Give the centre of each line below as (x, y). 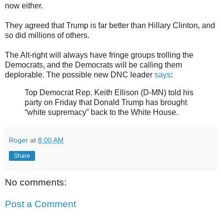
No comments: (36, 183)
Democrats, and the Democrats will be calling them (93, 65)
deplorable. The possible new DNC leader (80, 75)
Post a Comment (40, 204)
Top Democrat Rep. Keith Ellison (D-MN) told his (109, 93)
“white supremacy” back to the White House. (101, 112)
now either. (24, 6)
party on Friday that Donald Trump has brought (106, 103)
